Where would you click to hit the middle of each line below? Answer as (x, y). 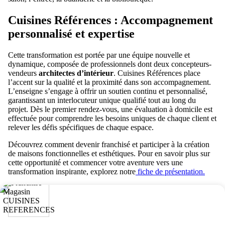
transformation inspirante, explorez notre (72, 171)
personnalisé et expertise (71, 33)
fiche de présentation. (170, 171)
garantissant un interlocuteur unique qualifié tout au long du (102, 100)
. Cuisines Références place (157, 73)
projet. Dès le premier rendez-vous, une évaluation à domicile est (110, 109)
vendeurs (23, 73)
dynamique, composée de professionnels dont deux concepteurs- (110, 64)
